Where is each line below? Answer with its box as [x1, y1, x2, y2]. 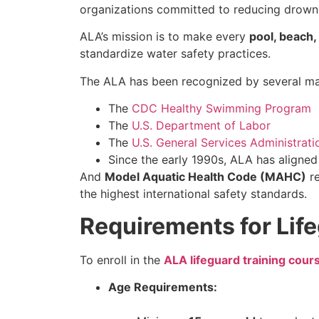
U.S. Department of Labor [132, 118, 271, 133]
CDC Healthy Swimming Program [132, 101, 311, 116]
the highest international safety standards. [80, 187, 307, 202]
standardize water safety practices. [80, 46, 271, 61]
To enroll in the [80, 252, 164, 267]
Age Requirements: [108, 279, 217, 294]
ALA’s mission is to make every [80, 29, 249, 44]
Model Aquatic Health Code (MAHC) [105, 169, 306, 184]
